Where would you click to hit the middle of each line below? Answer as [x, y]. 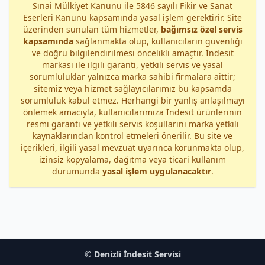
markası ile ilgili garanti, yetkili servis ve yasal [132, 65]
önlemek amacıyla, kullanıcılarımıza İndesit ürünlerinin [132, 112]
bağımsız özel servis [201, 29]
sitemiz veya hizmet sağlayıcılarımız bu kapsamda [132, 88]
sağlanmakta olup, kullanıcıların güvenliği [158, 41]
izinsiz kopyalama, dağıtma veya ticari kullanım [132, 159]
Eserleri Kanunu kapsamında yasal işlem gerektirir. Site [132, 17]
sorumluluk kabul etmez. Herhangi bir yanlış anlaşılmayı [132, 100]
